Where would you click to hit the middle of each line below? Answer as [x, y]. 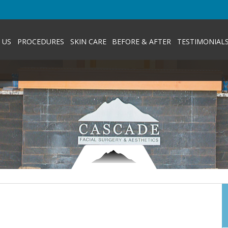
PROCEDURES [40, 42]
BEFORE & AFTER [142, 42]
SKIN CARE [88, 42]
